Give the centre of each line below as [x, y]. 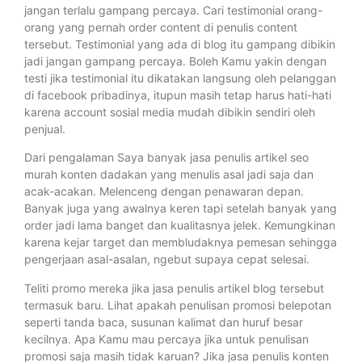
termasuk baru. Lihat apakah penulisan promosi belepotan [178, 305]
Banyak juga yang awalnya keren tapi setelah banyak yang [181, 208]
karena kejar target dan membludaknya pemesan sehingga [181, 242]
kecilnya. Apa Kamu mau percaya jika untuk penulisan [166, 339]
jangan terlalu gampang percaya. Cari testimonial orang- [173, 10]
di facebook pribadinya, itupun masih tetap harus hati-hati [178, 95]
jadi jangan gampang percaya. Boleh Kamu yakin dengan [175, 61]
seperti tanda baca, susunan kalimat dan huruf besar [164, 322]
